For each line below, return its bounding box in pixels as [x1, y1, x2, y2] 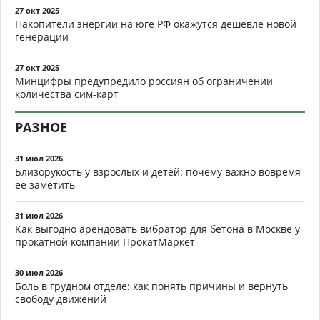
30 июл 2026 [15, 266, 63, 278]
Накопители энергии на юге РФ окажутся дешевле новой [15, 16, 296, 31]
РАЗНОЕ [15, 118, 67, 136]
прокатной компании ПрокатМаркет [15, 234, 195, 249]
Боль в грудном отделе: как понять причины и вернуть [15, 279, 288, 293]
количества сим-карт [15, 86, 119, 101]
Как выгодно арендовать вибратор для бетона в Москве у [15, 221, 300, 236]
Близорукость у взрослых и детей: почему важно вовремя [15, 164, 301, 179]
